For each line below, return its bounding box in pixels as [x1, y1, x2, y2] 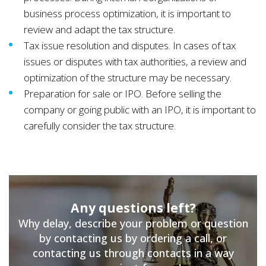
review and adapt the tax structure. [24, 22, 175, 36]
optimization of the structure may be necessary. [24, 70, 232, 84]
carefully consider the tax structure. [24, 118, 176, 132]
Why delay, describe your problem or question [18, 216, 248, 230]
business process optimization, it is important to [24, 6, 231, 20]
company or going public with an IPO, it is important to [24, 102, 256, 116]
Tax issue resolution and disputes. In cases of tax [24, 38, 236, 52]
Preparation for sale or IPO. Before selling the [24, 86, 221, 100]
